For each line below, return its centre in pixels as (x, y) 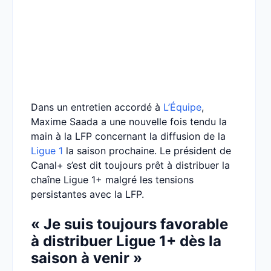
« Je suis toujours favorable (129, 224)
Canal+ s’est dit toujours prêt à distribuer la (130, 165)
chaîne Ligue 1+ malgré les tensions (112, 180)
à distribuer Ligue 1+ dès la (126, 241)
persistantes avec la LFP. (87, 194)
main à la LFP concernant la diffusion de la (128, 136)
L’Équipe (182, 107)
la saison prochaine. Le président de (147, 151)
